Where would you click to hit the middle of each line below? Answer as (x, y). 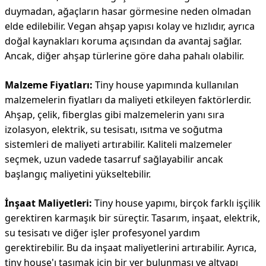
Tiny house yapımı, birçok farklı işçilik (176, 203)
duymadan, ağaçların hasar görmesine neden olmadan (128, 11)
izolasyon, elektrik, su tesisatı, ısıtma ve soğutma (114, 129)
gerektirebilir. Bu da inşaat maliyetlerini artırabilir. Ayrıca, (131, 248)
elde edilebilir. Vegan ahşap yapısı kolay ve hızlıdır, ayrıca (130, 26)
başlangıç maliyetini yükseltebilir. (78, 174)
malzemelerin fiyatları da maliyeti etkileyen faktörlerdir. (128, 100)
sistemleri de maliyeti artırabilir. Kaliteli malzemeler (118, 144)
